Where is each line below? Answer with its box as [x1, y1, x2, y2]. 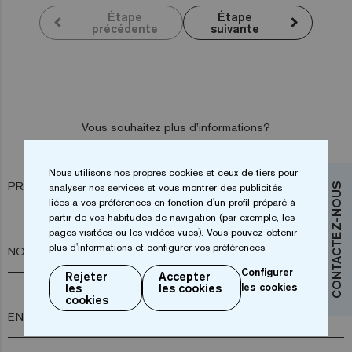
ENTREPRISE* [8, 308, 86, 324]
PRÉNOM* [8, 178, 63, 193]
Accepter [159, 269, 211, 284]
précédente [91, 20, 158, 36]
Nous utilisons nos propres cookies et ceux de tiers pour [49, 166, 298, 179]
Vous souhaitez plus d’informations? [82, 119, 270, 134]
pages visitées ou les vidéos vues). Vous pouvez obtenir [49, 225, 297, 239]
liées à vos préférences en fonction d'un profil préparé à [49, 196, 295, 209]
